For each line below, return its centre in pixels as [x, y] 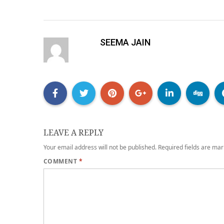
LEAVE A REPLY [73, 132]
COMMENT [61, 161]
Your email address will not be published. [100, 147]
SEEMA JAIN [125, 42]
